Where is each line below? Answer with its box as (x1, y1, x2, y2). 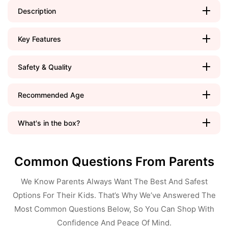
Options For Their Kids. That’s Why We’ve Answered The (12, 190, 216, 200)
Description (18, 6, 56, 15)
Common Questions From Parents (14, 154, 214, 169)
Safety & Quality (18, 62, 72, 71)
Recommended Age (18, 90, 84, 99)
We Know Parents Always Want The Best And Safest (20, 176, 208, 186)
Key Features (18, 34, 61, 43)
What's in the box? (18, 118, 80, 127)
